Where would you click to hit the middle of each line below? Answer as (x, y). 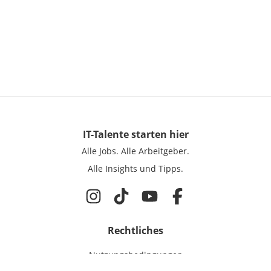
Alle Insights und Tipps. (135, 169)
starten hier (158, 135)
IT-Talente (106, 135)
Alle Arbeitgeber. (155, 151)
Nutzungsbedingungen (135, 255)
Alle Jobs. (100, 151)
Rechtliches (135, 230)
